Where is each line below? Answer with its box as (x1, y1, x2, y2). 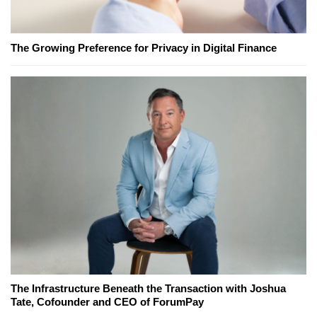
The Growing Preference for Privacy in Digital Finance (11, 41, 277, 54)
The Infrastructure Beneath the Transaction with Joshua (11, 282, 286, 294)
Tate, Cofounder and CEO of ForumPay (11, 295, 204, 308)
